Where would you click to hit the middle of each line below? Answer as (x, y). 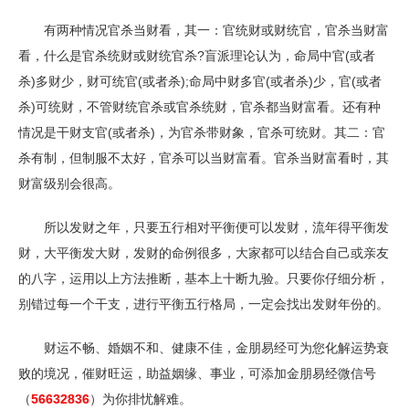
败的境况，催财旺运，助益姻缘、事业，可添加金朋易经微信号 (197, 373)
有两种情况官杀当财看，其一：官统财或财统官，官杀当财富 (204, 30)
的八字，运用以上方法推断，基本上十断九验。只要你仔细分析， (204, 278)
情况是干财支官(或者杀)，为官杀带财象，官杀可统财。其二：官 (202, 132)
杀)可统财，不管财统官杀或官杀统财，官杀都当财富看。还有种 (199, 107)
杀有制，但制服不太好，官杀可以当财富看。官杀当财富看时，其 (204, 158)
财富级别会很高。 (69, 184)
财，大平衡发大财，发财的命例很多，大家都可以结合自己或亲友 (204, 253)
